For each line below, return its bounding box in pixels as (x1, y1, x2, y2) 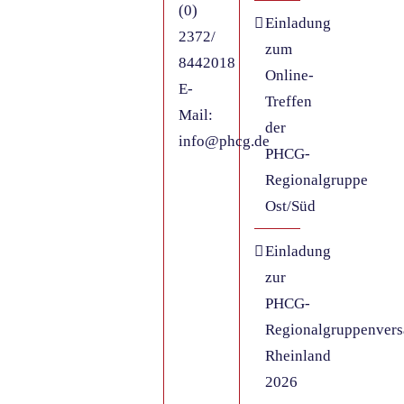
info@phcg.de (179, 132, 271, 150)
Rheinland (264, 346, 331, 364)
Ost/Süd (264, 197, 316, 215)
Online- (264, 66, 314, 84)
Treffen (264, 92, 312, 110)
